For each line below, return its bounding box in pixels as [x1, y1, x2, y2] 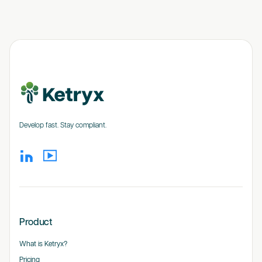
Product [19, 218, 52, 228]
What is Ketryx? [19, 240, 67, 249]
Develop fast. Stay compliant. [19, 122, 106, 130]
